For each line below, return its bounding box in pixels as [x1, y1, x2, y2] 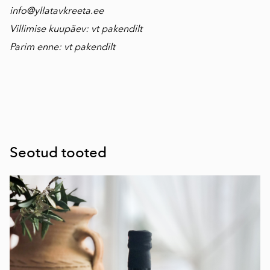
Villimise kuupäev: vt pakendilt [10, 23, 142, 35]
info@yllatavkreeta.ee [10, 5, 104, 17]
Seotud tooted [10, 143, 107, 162]
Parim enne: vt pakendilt [10, 41, 115, 53]
